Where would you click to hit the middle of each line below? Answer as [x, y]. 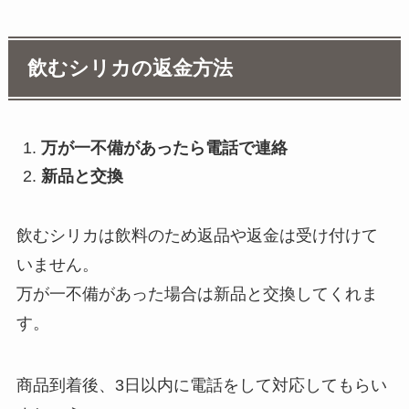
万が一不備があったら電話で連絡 [164, 148]
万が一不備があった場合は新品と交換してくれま [197, 294]
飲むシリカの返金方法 [131, 69]
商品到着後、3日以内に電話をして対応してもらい [201, 385]
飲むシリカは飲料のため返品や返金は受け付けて [197, 235]
